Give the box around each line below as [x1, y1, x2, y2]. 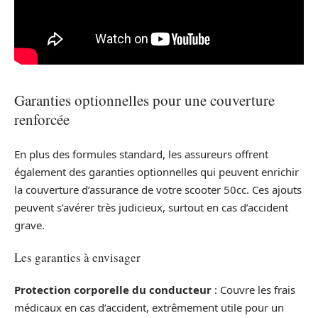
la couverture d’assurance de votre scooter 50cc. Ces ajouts [14, 182, 302, 197]
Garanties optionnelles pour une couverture [14, 90, 275, 111]
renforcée [14, 109, 70, 130]
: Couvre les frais [212, 282, 295, 297]
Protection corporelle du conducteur [14, 282, 212, 297]
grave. [14, 217, 45, 232]
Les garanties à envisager [14, 249, 141, 266]
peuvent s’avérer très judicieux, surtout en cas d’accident [14, 199, 288, 214]
